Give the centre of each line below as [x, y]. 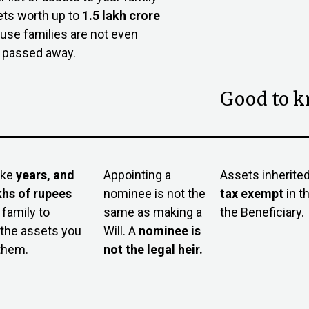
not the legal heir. [153, 250]
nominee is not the [155, 194]
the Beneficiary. [262, 212]
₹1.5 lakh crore [121, 16]
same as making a [153, 212]
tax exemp [250, 194]
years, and [45, 175]
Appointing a [138, 175]
